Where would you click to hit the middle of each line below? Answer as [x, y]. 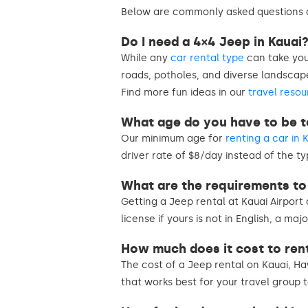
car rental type [207, 58]
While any [146, 58]
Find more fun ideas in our [185, 92]
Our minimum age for [173, 138]
